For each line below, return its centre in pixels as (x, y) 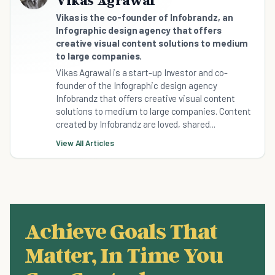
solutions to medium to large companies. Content (154, 111)
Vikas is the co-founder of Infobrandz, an (145, 17)
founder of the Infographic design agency (137, 86)
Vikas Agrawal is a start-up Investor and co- (142, 73)
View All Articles (85, 143)
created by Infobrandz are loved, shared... (136, 124)
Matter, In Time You (124, 255)
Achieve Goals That (121, 231)
